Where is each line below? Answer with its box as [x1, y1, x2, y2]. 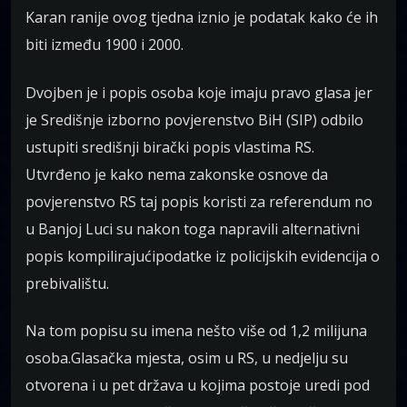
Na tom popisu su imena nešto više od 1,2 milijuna [25, 321, 367, 342]
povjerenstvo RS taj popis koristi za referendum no [25, 191, 372, 212]
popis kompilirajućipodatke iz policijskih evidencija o [25, 245, 380, 266]
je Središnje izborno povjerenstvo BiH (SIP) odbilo [25, 109, 363, 130]
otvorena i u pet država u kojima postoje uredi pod [25, 375, 370, 396]
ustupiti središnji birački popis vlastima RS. [25, 136, 314, 157]
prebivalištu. [25, 273, 109, 293]
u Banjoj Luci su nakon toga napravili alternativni [25, 218, 360, 239]
